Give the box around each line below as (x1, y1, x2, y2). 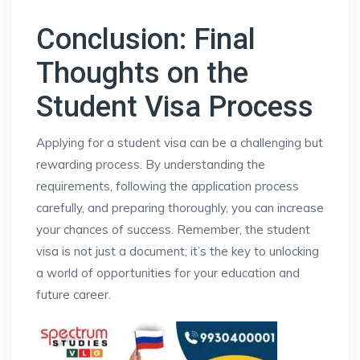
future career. (36, 287, 111, 302)
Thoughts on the (36, 56, 248, 90)
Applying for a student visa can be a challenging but (36, 135, 323, 150)
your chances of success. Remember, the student (36, 222, 310, 237)
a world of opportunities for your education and (36, 265, 300, 280)
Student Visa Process (36, 90, 313, 124)
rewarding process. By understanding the (36, 157, 265, 172)
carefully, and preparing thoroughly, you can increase (36, 200, 324, 215)
